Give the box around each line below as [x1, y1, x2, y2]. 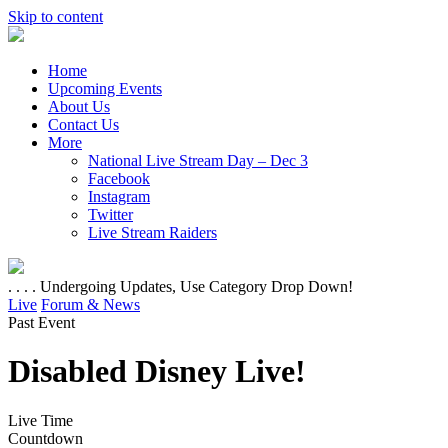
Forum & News [41, 296, 140, 313]
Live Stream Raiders [88, 224, 217, 241]
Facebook [88, 170, 150, 187]
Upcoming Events [48, 80, 162, 97]
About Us [48, 98, 110, 115]
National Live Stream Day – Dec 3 [88, 152, 308, 169]
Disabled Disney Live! [8, 353, 306, 390]
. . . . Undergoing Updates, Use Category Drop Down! [8, 278, 353, 295]
